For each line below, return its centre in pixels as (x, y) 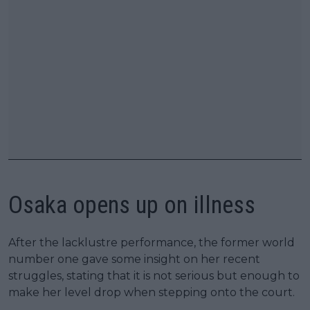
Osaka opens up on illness (132, 205)
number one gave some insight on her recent (134, 259)
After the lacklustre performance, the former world (152, 242)
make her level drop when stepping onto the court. (152, 292)
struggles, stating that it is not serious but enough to (154, 275)
